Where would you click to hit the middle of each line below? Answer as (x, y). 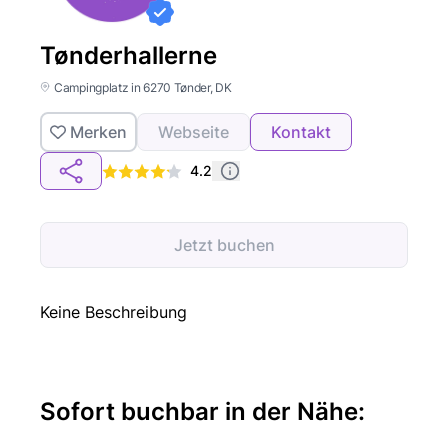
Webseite (193, 132)
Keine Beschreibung (113, 312)
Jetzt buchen (224, 245)
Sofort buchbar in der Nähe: (202, 411)
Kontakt (301, 132)
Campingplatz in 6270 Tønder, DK (143, 87)
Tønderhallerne (128, 55)
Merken (98, 132)
